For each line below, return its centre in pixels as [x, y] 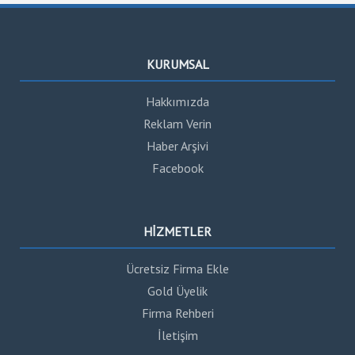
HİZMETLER [177, 231]
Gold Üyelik [177, 290]
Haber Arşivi [177, 146]
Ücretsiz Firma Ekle [177, 268]
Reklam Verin [177, 124]
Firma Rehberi [177, 313]
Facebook [177, 168]
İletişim [177, 335]
